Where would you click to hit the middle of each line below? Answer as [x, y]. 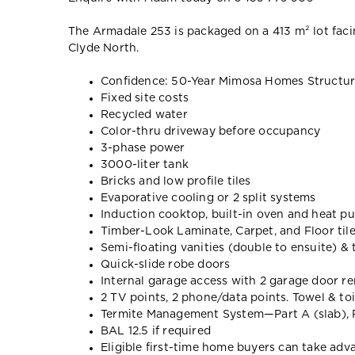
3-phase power [143, 148]
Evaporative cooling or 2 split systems [208, 198]
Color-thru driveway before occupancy [211, 131]
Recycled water [144, 115]
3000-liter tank [145, 164]
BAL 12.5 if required [156, 331]
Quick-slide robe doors [166, 264]
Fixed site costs [145, 98]
